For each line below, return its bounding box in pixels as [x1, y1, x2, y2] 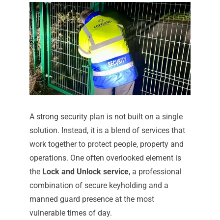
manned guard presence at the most [29, 194, 154, 204]
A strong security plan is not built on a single [29, 112, 183, 122]
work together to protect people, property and [29, 139, 184, 149]
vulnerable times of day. [29, 208, 112, 218]
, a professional [128, 167, 182, 177]
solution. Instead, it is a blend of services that [29, 126, 185, 136]
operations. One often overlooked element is [29, 153, 181, 163]
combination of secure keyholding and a [29, 181, 168, 191]
